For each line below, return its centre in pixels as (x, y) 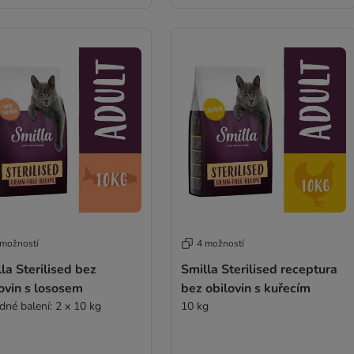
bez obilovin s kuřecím (245, 288)
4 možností (220, 243)
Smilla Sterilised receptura (259, 269)
